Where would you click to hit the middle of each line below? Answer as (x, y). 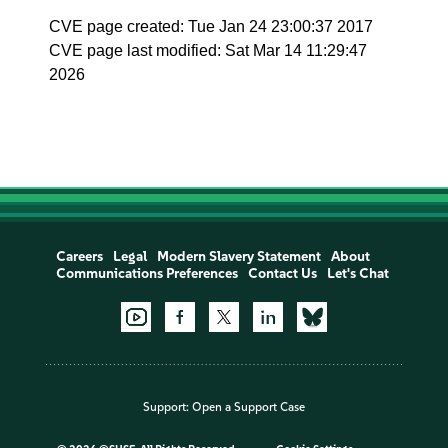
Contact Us (282, 273)
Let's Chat (357, 273)
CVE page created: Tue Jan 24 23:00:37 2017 (211, 26)
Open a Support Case (248, 407)
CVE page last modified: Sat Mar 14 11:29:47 (208, 50)
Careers (79, 256)
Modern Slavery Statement (238, 256)
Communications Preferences (146, 273)
